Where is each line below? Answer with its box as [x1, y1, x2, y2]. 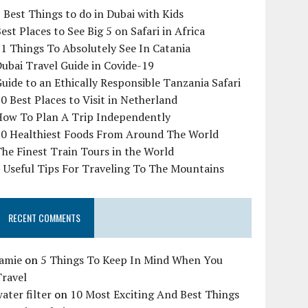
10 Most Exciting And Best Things [70, 287, 240, 302]
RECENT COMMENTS [8, 210, 81, 225]
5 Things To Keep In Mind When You [41, 252, 223, 268]
